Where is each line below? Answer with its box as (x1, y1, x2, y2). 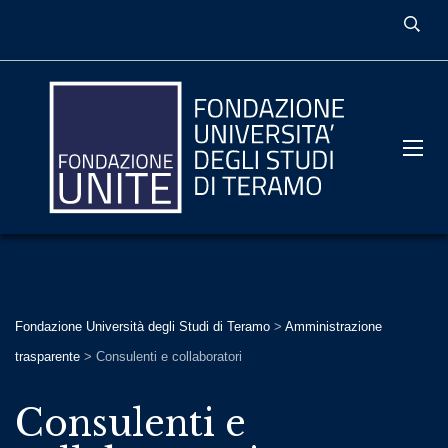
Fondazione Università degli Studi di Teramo (15, 319, 270, 334)
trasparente (15, 349, 80, 364)
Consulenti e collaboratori (96, 349, 242, 364)
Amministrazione (285, 319, 382, 334)
